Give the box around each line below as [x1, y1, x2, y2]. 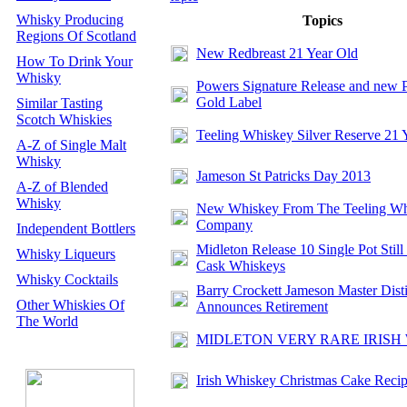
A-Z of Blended [16, 179, 108, 194]
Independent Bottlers [16, 221, 135, 236]
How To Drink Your [16, 54, 133, 69]
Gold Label [196, 94, 262, 110]
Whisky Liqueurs [16, 246, 115, 262]
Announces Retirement [196, 299, 328, 314]
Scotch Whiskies [16, 112, 112, 127]
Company [196, 217, 253, 233]
